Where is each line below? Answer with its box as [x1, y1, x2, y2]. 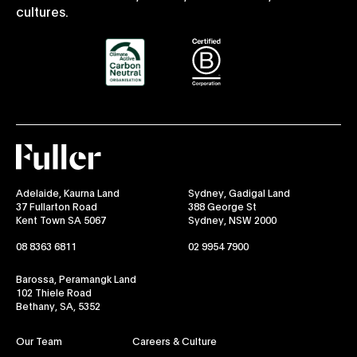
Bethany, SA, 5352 [16, 298, 100, 312]
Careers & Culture [132, 334, 217, 348]
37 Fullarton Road [16, 198, 97, 213]
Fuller [15, 143, 49, 160]
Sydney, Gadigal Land [188, 185, 290, 199]
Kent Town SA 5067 [16, 212, 106, 226]
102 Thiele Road [16, 284, 92, 299]
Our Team [16, 334, 62, 348]
